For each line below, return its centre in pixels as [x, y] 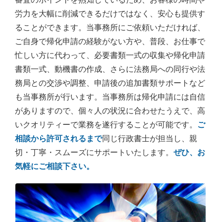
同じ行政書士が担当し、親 [150, 138]
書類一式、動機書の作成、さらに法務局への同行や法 [110, 69]
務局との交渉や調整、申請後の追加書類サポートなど [110, 83]
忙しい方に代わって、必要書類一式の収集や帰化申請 [110, 55]
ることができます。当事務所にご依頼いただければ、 [110, 27]
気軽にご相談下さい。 [55, 166]
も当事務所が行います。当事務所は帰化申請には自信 [110, 97]
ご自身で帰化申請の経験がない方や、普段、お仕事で [110, 41]
